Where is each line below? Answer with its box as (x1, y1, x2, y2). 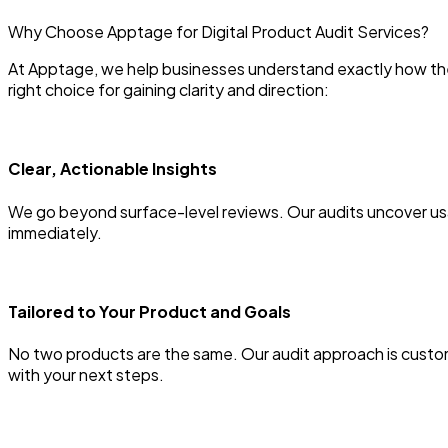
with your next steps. (8, 364, 164, 386)
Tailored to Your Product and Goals (8, 301, 291, 322)
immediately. (8, 221, 102, 243)
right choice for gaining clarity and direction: (8, 79, 329, 101)
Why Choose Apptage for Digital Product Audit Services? (8, 21, 429, 43)
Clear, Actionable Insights (8, 158, 217, 180)
